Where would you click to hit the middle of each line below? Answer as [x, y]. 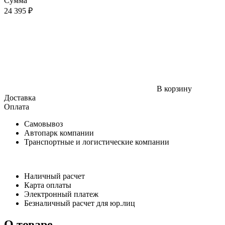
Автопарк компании [60, 133]
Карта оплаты [48, 185]
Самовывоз [43, 124]
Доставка [20, 97]
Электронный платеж [61, 194]
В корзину [174, 88]
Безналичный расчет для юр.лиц [80, 203]
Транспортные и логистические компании [97, 142]
